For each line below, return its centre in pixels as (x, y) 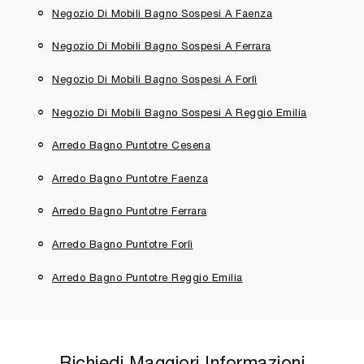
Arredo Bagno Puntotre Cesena (131, 145)
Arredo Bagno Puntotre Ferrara (130, 211)
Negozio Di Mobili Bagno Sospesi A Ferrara (162, 46)
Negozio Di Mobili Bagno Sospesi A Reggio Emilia (180, 112)
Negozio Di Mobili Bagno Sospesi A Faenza (162, 13)
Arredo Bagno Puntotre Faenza (130, 178)
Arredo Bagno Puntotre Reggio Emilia (147, 277)
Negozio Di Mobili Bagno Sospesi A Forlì (155, 79)
